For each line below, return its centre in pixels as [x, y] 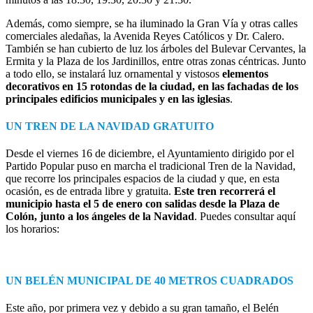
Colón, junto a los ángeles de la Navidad [100, 217]
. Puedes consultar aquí [245, 217]
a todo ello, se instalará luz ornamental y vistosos [114, 73]
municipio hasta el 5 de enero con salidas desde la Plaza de [143, 204]
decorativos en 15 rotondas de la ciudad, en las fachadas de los [152, 86]
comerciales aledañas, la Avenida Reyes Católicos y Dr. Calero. [145, 36]
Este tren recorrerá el [225, 191]
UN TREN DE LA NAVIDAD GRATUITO [110, 126]
